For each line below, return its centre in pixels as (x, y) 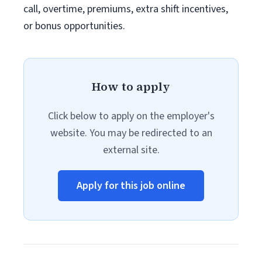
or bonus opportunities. (74, 26)
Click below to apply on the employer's (131, 116)
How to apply (131, 87)
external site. (131, 150)
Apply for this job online (131, 186)
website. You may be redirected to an (131, 133)
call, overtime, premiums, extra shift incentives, (126, 9)
